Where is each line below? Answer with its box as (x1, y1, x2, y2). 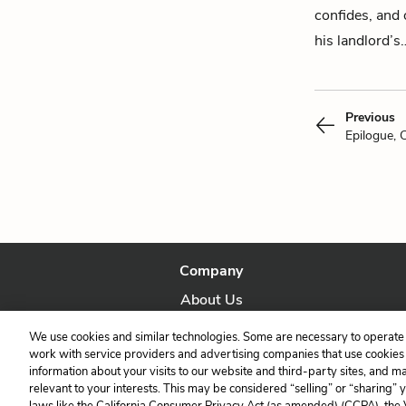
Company (179, 261, 244, 281)
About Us (179, 290, 243, 310)
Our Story (179, 319, 244, 339)
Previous (345, 109, 395, 126)
